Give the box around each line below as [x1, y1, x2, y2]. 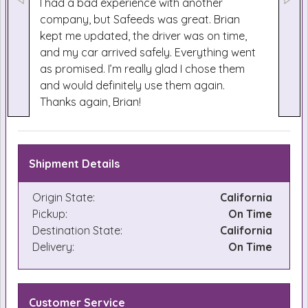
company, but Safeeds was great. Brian [40, 12, 240, 26]
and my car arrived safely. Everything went [40, 45, 256, 59]
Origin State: [32, 190, 95, 204]
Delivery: [32, 240, 74, 254]
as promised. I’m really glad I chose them [40, 62, 245, 76]
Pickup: [32, 207, 67, 221]
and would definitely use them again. [40, 78, 225, 92]
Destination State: [32, 223, 122, 237]
